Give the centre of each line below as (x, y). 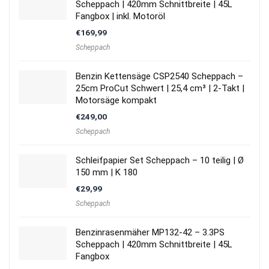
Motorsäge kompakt (116, 100)
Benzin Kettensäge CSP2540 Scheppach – (159, 76)
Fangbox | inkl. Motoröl (120, 16)
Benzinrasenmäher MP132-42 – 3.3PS (150, 232)
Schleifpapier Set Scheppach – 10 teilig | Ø (160, 160)
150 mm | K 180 (107, 172)
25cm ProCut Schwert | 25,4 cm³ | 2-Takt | (160, 88)
